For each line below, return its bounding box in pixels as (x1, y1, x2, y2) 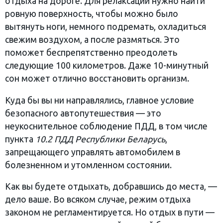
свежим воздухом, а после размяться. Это (5, 35, 180, 45)
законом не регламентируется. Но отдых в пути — (5, 208, 215, 218)
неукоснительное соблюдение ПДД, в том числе (5, 121, 208, 131)
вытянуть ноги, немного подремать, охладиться (5, 22, 206, 32)
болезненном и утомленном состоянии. (5, 160, 172, 170)
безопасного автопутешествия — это (5, 108, 161, 118)
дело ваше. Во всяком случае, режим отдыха (5, 195, 191, 205)
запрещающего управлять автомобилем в (5, 147, 180, 157)
